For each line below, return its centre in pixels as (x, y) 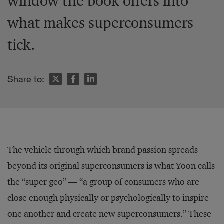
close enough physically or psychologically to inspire (108, 198)
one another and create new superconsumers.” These (109, 214)
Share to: (26, 79)
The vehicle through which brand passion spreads (103, 150)
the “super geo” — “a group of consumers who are (103, 182)
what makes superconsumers (100, 23)
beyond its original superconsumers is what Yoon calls (111, 166)
